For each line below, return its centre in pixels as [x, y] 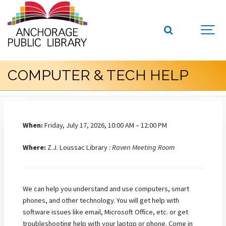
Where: [34, 148]
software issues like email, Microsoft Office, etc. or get [105, 212]
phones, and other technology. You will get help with [101, 200]
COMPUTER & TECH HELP [98, 75]
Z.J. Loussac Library [77, 148]
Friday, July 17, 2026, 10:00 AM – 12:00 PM [105, 125]
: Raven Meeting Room [142, 148]
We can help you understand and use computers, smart [106, 188]
